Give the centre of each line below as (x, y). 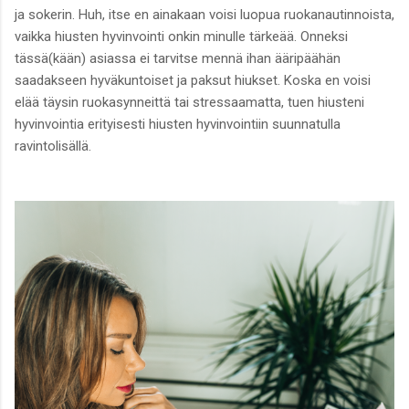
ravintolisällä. (53, 146)
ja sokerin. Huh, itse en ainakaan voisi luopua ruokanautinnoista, (204, 14)
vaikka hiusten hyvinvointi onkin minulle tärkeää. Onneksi (181, 36)
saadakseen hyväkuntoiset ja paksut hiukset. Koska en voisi (193, 80)
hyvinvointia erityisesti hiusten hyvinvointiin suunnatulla (178, 124)
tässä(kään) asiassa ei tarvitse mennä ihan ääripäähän (178, 58)
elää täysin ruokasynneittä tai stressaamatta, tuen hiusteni (189, 102)
